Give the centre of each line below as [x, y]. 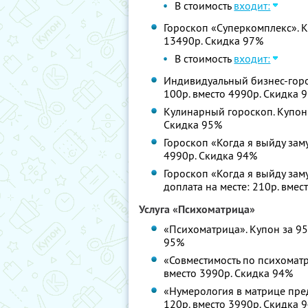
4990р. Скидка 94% [211, 155]
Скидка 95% [193, 124]
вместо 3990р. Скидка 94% [229, 273]
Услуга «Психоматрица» [197, 209]
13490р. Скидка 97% [214, 41]
